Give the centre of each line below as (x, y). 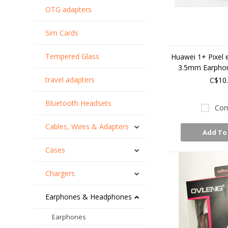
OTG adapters (69, 9)
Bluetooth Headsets (79, 103)
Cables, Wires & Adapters (87, 126)
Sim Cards (62, 33)
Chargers (60, 173)
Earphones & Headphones (89, 197)
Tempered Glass (73, 56)
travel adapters (70, 80)
